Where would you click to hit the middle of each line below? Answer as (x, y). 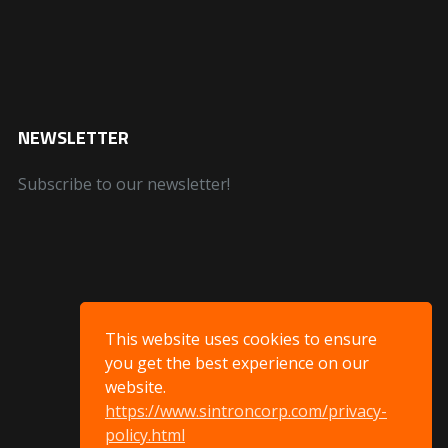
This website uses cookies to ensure (241, 338)
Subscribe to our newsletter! (123, 184)
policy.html (145, 434)
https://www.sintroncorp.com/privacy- (246, 410)
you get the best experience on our (237, 362)
